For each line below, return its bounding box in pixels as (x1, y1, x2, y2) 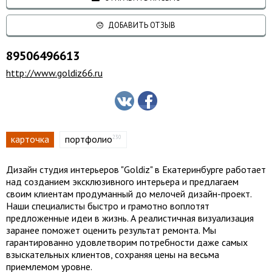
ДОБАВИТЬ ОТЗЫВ (106, 20, 175, 30)
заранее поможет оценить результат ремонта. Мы (6, 224, 216, 236)
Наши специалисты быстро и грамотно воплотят (6, 200, 209, 212)
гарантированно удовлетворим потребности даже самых (6, 236, 248, 248)
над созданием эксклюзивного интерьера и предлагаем (6, 175, 239, 188)
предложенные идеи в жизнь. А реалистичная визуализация (6, 212, 254, 224)
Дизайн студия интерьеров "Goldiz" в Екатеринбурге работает (6, 163, 266, 175)
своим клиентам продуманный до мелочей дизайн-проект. (6, 188, 251, 200)
